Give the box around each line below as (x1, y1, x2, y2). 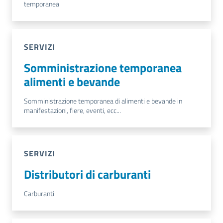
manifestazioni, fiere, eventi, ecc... (24, 105, 121, 116)
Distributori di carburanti (24, 165, 151, 183)
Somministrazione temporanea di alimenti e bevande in (24, 96, 182, 107)
